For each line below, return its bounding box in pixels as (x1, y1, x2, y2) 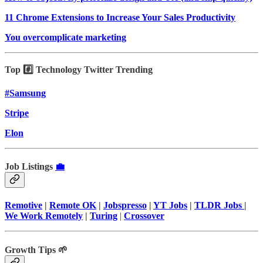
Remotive (5, 200, 42, 211)
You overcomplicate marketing (5, 32, 126, 42)
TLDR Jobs (194, 200, 244, 211)
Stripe (5, 107, 29, 118)
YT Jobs (153, 200, 187, 211)
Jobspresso (103, 200, 147, 211)
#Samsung (5, 87, 46, 98)
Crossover (124, 211, 164, 221)
